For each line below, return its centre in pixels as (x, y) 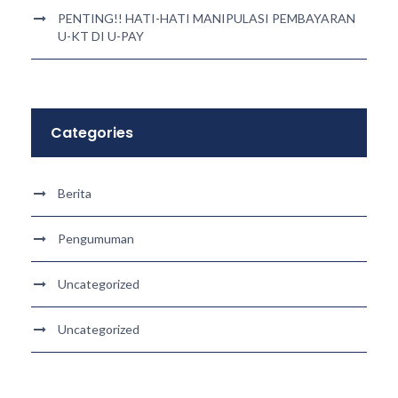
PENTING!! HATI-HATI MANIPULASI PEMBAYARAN (207, 19)
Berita (75, 194)
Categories (92, 133)
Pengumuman (96, 239)
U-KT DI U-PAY (101, 36)
